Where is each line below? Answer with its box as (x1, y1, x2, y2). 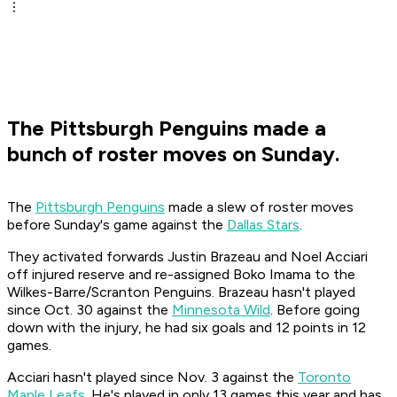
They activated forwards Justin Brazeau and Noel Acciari (7, 248, 368, 266)
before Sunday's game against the (7, 216, 227, 234)
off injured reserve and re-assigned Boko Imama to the (7, 266, 355, 284)
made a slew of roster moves (165, 198, 354, 216)
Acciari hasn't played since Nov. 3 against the (7, 369, 298, 386)
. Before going (270, 301, 360, 319)
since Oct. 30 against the (7, 301, 172, 319)
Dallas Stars (227, 216, 300, 234)
